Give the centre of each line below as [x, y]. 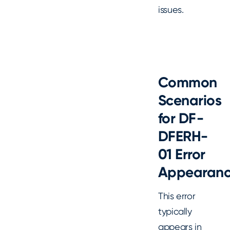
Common [188, 82]
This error [177, 196]
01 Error [182, 154]
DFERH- [183, 136]
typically [175, 211]
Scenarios [190, 100]
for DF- [181, 118]
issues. [171, 10]
